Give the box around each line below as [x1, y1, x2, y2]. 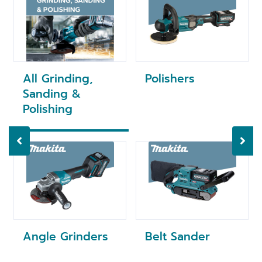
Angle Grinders [23, 228, 108, 246]
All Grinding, [23, 70, 93, 88]
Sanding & [23, 85, 81, 103]
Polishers [145, 70, 195, 88]
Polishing [23, 101, 73, 118]
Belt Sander [145, 228, 210, 246]
